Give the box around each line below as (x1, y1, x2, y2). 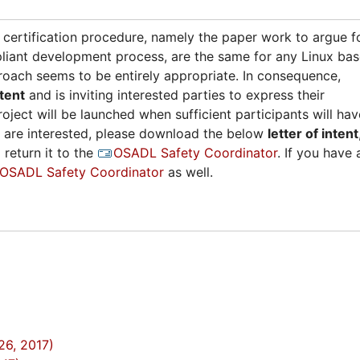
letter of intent (268, 125, 358, 141)
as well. (164, 163, 213, 180)
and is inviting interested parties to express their (25, 86, 325, 103)
